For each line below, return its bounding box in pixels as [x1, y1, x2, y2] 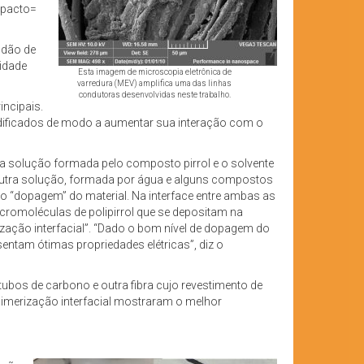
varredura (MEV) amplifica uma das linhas [77, 79, 232, 89]
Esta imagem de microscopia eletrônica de [77, 67, 232, 77]
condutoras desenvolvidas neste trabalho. [78, 90, 231, 100]
